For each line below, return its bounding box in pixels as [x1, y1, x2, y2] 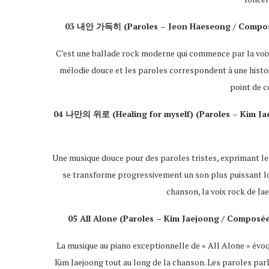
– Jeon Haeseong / [160, 20, 239, 32]
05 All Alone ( [67, 213, 123, 224]
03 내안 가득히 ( [65, 20, 128, 32]
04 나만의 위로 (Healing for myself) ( [53, 108, 200, 119]
